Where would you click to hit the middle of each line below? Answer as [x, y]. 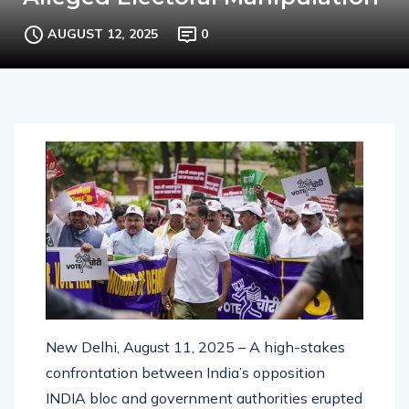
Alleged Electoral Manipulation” [206, 16]
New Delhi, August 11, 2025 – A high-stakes [195, 366]
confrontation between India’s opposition [185, 391]
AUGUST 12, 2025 [103, 52]
